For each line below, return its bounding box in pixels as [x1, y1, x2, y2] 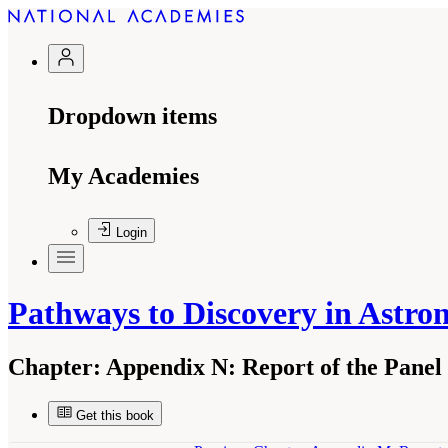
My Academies [48, 163, 199, 189]
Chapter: [8, 353, 101, 380]
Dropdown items [48, 103, 217, 129]
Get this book [76, 407, 154, 423]
